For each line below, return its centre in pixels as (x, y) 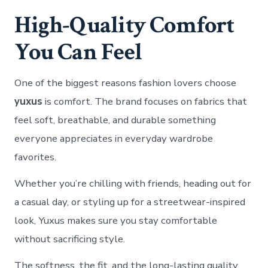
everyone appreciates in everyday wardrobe (114, 138)
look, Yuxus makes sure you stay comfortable (116, 220)
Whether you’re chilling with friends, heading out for (133, 183)
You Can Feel (78, 52)
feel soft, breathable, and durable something (115, 120)
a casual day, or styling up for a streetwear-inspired (130, 202)
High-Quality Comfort (124, 25)
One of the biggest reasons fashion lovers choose (126, 83)
